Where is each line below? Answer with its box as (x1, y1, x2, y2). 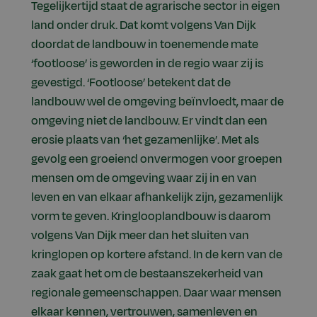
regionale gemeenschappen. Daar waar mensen (31, 284, 282, 301)
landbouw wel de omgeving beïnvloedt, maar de (31, 93, 284, 110)
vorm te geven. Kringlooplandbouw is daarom (31, 207, 270, 225)
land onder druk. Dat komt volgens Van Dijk (31, 16, 256, 34)
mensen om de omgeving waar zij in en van (31, 169, 257, 187)
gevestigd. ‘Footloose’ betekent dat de (31, 74, 231, 91)
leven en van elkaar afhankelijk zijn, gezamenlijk (31, 188, 283, 206)
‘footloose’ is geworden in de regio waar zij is (31, 54, 263, 72)
